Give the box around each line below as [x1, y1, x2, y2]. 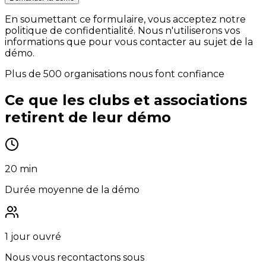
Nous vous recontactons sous [5, 252, 144, 264]
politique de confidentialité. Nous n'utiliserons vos [5, 24, 240, 36]
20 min [5, 163, 37, 175]
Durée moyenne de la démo [5, 184, 140, 196]
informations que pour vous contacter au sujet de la [5, 36, 253, 47]
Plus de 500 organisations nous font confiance [5, 68, 224, 80]
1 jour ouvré [5, 231, 61, 243]
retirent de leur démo [5, 108, 171, 126]
